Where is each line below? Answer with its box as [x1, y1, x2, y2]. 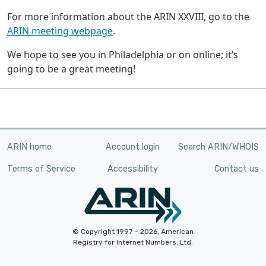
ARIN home [7, 142, 52, 153]
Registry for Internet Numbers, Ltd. [73, 238, 193, 247]
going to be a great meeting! [7, 62, 135, 76]
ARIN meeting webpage [7, 24, 113, 38]
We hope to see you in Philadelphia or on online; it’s [7, 48, 238, 62]
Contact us [214, 164, 259, 175]
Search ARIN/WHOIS [178, 142, 259, 153]
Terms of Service [7, 164, 75, 175]
